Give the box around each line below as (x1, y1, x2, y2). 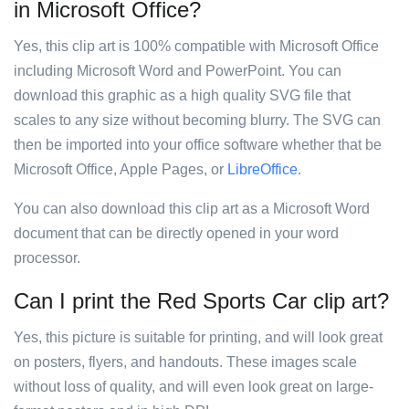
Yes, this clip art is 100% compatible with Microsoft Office (14, 38, 379, 54)
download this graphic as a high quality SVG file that (14, 88, 351, 103)
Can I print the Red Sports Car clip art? (14, 288, 389, 313)
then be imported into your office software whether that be (14, 137, 382, 152)
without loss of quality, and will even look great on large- (14, 379, 373, 394)
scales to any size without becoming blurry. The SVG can (14, 112, 381, 128)
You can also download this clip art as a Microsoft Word (14, 201, 370, 216)
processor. (14, 250, 80, 266)
